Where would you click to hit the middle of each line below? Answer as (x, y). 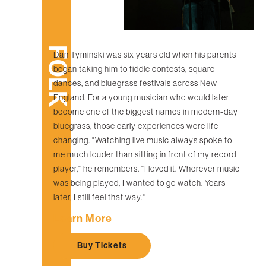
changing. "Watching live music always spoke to (143, 140)
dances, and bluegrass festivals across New (135, 83)
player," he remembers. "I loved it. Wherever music (147, 168)
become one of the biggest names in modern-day (146, 111)
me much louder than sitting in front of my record (145, 154)
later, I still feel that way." (99, 197)
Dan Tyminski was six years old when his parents (145, 54)
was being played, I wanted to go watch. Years (140, 183)
